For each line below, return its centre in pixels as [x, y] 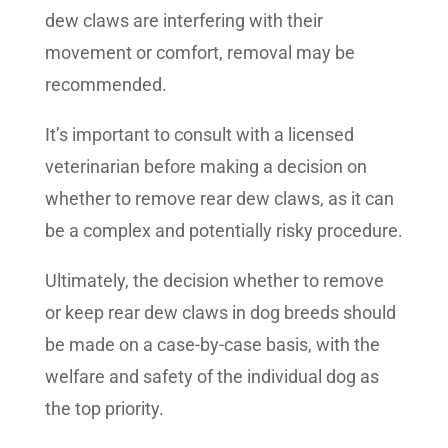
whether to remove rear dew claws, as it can [219, 199]
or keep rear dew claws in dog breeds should [220, 313]
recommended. [107, 85]
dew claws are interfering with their [183, 21]
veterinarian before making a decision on [205, 167]
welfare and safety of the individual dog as [211, 377]
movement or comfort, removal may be [199, 53]
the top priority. [104, 409]
